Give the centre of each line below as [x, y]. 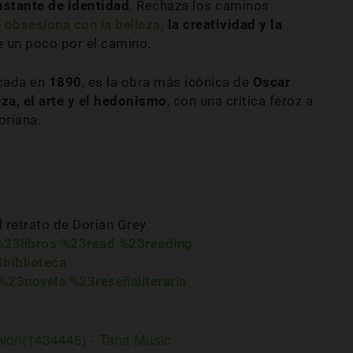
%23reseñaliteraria [128, 282]
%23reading [156, 244]
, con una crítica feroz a [240, 101]
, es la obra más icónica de [167, 82]
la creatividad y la [223, 25]
